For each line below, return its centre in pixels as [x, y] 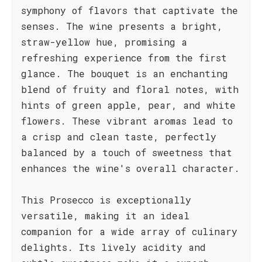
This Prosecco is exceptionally [106, 200]
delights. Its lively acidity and [113, 247]
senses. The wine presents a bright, [122, 26]
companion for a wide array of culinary [129, 231]
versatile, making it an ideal [105, 216]
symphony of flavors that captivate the [130, 10]
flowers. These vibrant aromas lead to [127, 121]
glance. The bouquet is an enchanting [125, 73]
